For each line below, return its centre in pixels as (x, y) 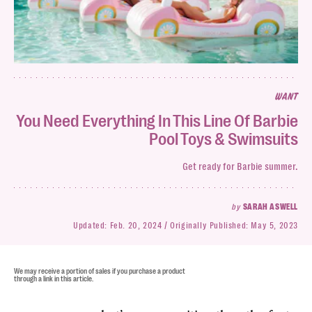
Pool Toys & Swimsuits (224, 139)
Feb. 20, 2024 (136, 226)
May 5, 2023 (274, 226)
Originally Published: (211, 226)
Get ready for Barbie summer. (240, 166)
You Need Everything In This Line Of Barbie (157, 121)
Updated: (92, 226)
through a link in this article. (54, 279)
